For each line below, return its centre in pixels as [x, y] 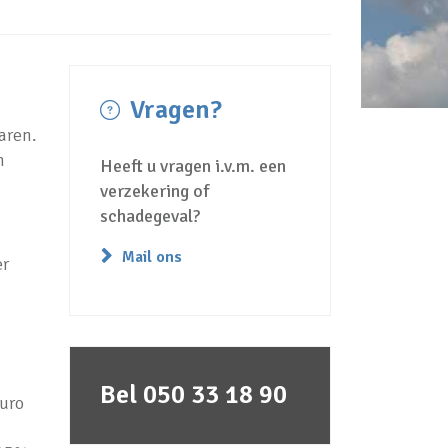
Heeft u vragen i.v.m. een [192, 166]
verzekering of [154, 191]
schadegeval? [149, 216]
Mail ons [151, 257]
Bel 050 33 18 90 [193, 395]
